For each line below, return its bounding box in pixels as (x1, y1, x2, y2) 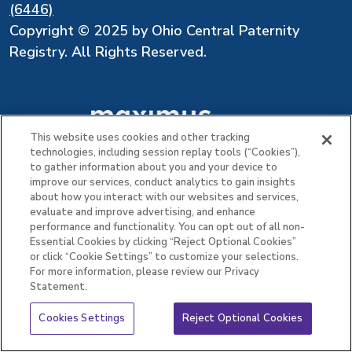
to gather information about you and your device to (30, 160, 278, 174)
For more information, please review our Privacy (30, 265, 260, 279)
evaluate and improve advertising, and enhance (30, 205, 256, 219)
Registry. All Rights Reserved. (9, 42, 207, 62)
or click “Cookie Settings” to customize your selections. (30, 250, 299, 264)
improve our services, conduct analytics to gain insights (30, 175, 296, 189)
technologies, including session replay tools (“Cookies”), (30, 145, 301, 159)
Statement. (30, 280, 88, 294)
